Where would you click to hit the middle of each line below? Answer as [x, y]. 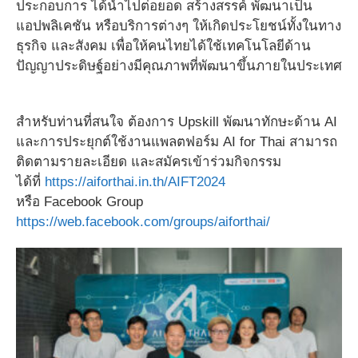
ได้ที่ [30, 181]
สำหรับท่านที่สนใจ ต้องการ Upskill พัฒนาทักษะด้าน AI [177, 121]
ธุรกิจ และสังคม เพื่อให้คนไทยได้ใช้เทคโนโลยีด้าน [163, 46]
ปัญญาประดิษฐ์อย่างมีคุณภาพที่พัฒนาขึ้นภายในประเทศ [179, 66]
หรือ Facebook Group [80, 201]
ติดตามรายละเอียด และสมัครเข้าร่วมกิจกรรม [149, 161]
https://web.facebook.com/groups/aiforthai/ [143, 221]
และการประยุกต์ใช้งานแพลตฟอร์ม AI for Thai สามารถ [177, 141]
